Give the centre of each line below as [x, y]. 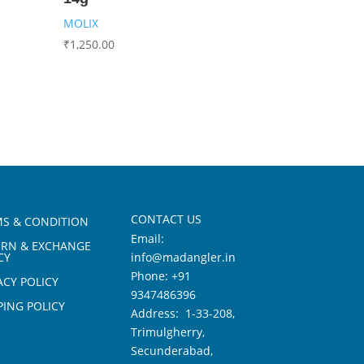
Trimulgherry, [168, 331]
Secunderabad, [172, 350]
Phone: [152, 275]
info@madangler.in [184, 257]
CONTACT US [167, 219]
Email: [148, 238]
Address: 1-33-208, [183, 313]
